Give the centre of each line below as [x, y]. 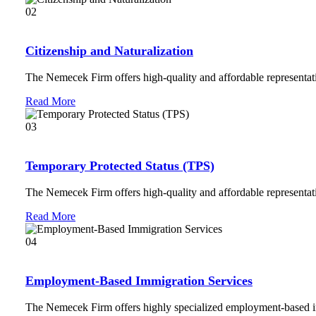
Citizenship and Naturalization [109, 50]
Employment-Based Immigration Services [139, 280]
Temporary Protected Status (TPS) [120, 165]
